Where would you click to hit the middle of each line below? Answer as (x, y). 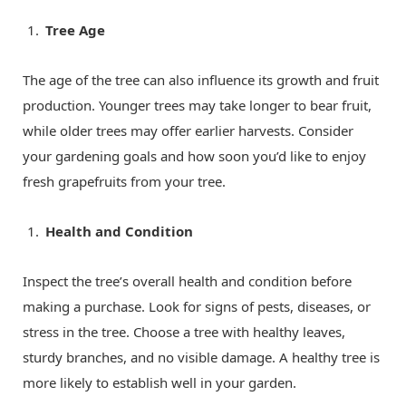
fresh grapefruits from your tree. (124, 181)
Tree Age (75, 29)
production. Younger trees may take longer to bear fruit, (197, 105)
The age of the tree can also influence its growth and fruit (201, 79)
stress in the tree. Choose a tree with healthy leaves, (184, 331)
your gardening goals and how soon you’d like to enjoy (194, 155)
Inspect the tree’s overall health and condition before (187, 280)
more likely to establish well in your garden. (159, 382)
